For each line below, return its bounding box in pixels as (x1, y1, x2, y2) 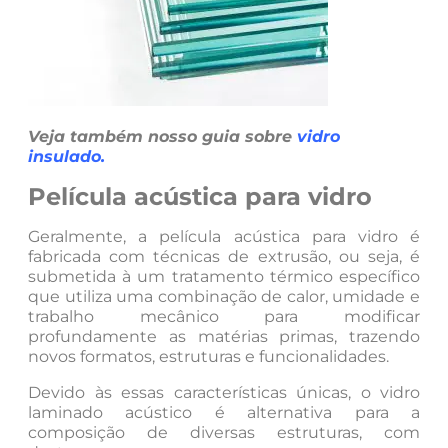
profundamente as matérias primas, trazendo (28, 326, 420, 346)
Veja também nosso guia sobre (28, 126, 297, 146)
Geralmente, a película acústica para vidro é (28, 226, 420, 246)
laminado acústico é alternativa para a (28, 402, 420, 422)
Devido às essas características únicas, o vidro (28, 382, 420, 402)
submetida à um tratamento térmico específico (28, 266, 420, 286)
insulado (28, 146, 101, 166)
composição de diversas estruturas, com (28, 422, 420, 442)
